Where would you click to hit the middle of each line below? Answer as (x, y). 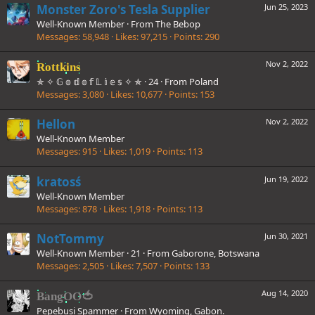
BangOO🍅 (65, 297)
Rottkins (59, 67)
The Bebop (178, 24)
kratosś (59, 181)
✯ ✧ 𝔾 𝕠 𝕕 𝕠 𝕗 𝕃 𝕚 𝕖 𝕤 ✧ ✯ (89, 81)
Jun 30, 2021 (286, 236)
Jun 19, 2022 (286, 179)
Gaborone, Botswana (216, 253)
